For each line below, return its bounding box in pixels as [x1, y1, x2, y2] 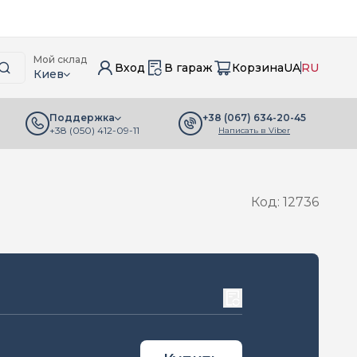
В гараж [164, 61, 213, 75]
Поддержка [49, 112, 115, 124]
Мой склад [33, 53, 87, 65]
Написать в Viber [218, 124, 290, 135]
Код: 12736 [251, 194, 319, 210]
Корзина [232, 61, 284, 75]
